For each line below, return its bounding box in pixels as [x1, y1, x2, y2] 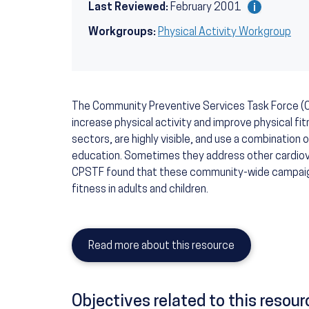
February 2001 [170, 2, 243, 14]
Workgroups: [88, 27, 156, 39]
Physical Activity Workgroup [158, 27, 291, 39]
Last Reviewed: [88, 2, 168, 14]
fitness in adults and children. [72, 184, 208, 196]
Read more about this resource [88, 241, 235, 252]
